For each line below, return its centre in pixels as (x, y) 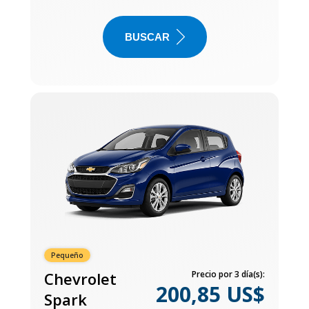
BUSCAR (147, 37)
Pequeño (67, 255)
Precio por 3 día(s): (228, 274)
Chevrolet (80, 278)
